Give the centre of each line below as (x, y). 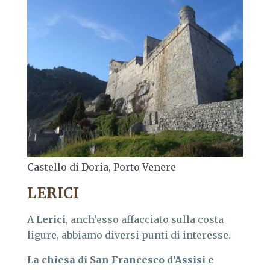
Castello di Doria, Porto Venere (102, 167)
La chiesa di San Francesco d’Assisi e (121, 259)
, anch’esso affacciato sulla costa (145, 219)
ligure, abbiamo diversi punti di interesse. (129, 235)
